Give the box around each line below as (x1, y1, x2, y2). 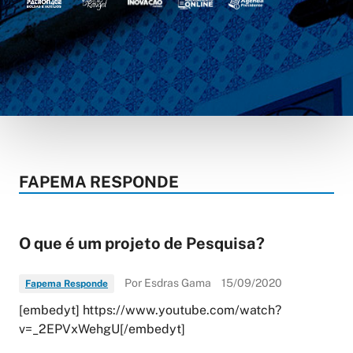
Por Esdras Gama (124, 276, 211, 289)
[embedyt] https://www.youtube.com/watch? (19, 302, 281, 318)
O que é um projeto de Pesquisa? (19, 233, 265, 253)
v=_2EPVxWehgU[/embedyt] (19, 321, 185, 336)
